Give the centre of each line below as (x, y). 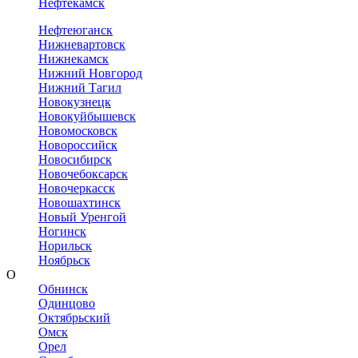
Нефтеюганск (76, 30)
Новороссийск (78, 145)
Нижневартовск (82, 44)
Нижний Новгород (90, 73)
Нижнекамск (74, 59)
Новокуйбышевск (87, 116)
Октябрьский (74, 318)
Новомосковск (78, 131)
